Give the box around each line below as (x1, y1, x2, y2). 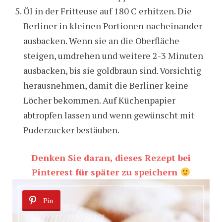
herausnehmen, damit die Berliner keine (23, 79, 188, 92)
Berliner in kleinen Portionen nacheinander (23, 20, 202, 32)
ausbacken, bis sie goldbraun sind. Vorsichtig (23, 64, 201, 77)
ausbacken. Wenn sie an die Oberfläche (23, 35, 179, 47)
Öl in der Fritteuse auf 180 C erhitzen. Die (23, 5, 192, 17)
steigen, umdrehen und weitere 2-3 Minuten (23, 50, 203, 62)
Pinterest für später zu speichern (32, 166, 180, 178)
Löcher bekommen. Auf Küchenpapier (23, 94, 175, 107)
